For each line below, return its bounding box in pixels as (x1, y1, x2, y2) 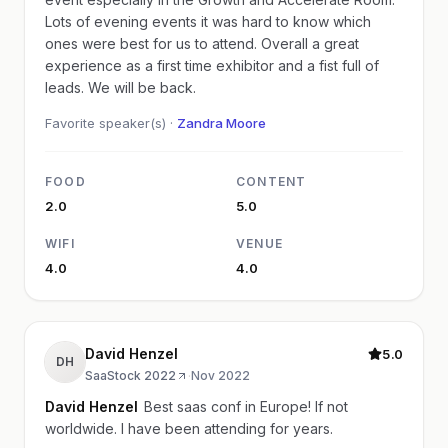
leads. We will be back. (45, 79, 196, 97)
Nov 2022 (191, 368, 250, 384)
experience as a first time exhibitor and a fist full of (45, 57, 379, 75)
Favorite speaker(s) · (45, 115, 177, 132)
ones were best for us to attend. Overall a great (45, 35, 359, 53)
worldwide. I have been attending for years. (45, 420, 333, 438)
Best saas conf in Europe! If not (144, 398, 348, 416)
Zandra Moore (177, 115, 266, 132)
